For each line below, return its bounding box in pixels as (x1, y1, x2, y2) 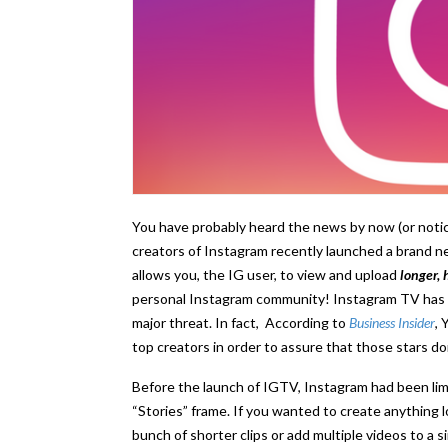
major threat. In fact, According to (132, 314, 349, 332)
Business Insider (349, 314, 435, 332)
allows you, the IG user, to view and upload (132, 266, 397, 284)
